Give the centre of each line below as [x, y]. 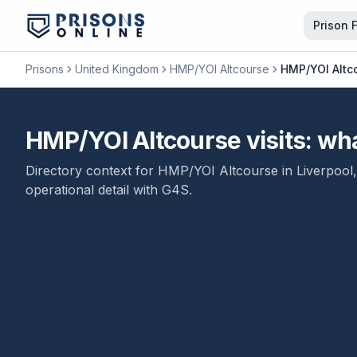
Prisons [45, 69]
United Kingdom [117, 69]
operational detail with [94, 190]
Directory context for [92, 171]
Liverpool [325, 171]
